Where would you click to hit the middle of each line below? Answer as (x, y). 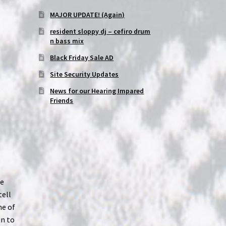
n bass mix (67, 41)
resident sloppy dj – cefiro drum (100, 32)
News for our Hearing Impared (97, 91)
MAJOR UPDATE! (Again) (88, 15)
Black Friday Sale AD (82, 58)
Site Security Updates (84, 74)
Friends (62, 101)
